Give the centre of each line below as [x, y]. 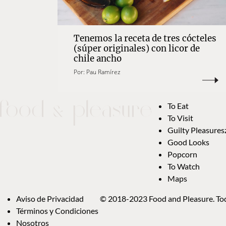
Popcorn [182, 154]
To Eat [178, 106]
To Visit [180, 118]
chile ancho [98, 59]
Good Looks [188, 142]
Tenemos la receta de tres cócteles [145, 39]
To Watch [184, 166]
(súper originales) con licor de [137, 49]
